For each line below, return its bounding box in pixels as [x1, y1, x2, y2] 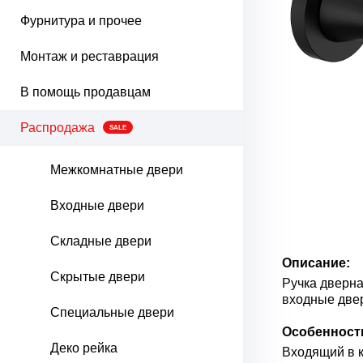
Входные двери [50, 199, 144, 212]
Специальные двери [50, 305, 174, 319]
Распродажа [20, 121, 95, 135]
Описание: [282, 256, 350, 271]
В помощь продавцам [20, 85, 151, 99]
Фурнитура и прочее [20, 14, 142, 28]
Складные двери [50, 234, 152, 248]
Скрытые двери [50, 270, 145, 284]
